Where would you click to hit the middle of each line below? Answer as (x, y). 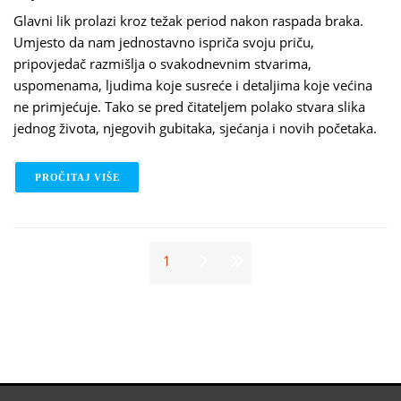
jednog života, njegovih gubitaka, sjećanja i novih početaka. (195, 128)
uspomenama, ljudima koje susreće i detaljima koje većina (193, 85)
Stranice (49, 257)
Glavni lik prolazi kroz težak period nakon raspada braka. (188, 20)
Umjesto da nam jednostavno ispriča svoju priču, (164, 42)
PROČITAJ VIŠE (77, 177)
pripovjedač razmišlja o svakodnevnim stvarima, (162, 63)
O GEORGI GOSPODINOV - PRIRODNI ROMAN (244, 177)
